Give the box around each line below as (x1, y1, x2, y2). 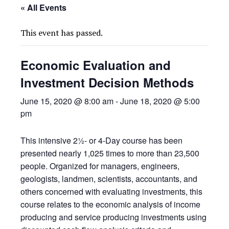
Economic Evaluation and (20, 56, 171, 74)
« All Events (20, 1, 66, 13)
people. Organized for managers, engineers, (20, 159, 179, 172)
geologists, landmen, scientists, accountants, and (20, 172, 197, 185)
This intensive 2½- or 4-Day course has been (20, 134, 182, 146)
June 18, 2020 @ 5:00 (120, 95, 200, 107)
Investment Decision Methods (20, 73, 194, 91)
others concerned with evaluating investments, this (20, 185, 202, 197)
